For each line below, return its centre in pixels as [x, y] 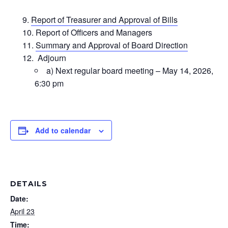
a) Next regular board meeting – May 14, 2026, [130, 71]
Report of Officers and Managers [94, 33]
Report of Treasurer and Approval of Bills [104, 20]
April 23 [22, 211]
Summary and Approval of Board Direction [112, 45]
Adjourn [51, 58]
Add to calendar [63, 131]
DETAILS [29, 184]
